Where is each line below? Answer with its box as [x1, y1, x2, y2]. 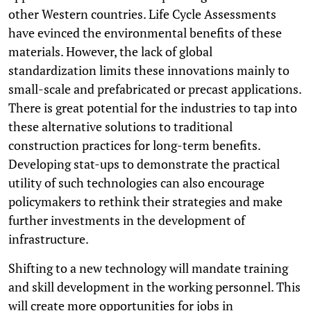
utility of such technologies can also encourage [8, 174, 264, 191]
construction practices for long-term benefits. [8, 136, 260, 153]
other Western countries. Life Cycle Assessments [8, 5, 276, 22]
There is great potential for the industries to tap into [8, 99, 297, 116]
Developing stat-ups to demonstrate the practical [8, 155, 280, 172]
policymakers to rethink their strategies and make [8, 192, 283, 210]
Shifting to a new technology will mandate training [8, 259, 288, 276]
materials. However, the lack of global [8, 42, 212, 60]
